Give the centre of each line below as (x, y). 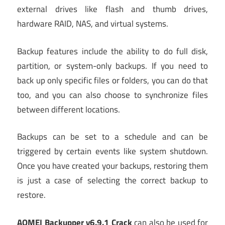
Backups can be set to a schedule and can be (113, 137)
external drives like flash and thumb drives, (113, 9)
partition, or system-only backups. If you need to (113, 66)
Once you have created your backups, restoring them (113, 166)
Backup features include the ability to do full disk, (113, 51)
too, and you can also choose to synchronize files (113, 95)
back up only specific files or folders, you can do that (113, 80)
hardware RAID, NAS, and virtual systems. (93, 24)
